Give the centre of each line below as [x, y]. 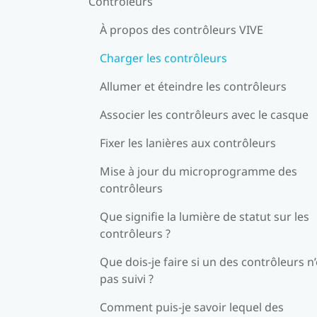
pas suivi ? [127, 278]
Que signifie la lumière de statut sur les [204, 216]
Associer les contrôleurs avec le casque [204, 114]
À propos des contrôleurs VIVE [181, 29]
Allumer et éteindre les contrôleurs [193, 86]
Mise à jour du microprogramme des [198, 171]
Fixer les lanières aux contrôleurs [188, 143]
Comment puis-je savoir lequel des [192, 307]
